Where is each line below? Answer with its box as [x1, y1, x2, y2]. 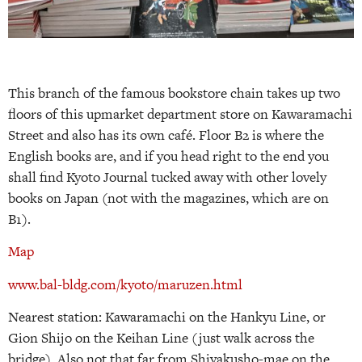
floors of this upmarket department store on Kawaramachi [8, 103, 352, 124]
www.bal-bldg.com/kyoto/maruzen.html [8, 274, 242, 294]
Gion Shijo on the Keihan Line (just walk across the [8, 328, 314, 348]
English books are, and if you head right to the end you [8, 145, 329, 166]
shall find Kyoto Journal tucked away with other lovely [8, 166, 326, 187]
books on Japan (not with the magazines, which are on [8, 187, 329, 208]
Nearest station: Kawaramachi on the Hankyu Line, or [8, 307, 326, 327]
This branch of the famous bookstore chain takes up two [8, 82, 340, 103]
